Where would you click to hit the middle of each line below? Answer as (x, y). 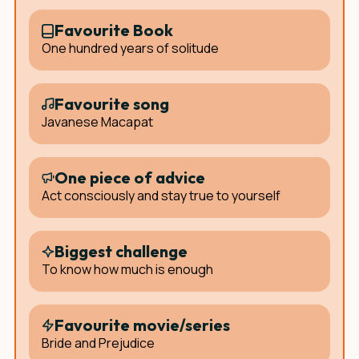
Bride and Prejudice (98, 343)
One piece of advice (130, 177)
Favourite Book (114, 30)
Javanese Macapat (97, 122)
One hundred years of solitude (130, 48)
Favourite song (112, 104)
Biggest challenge (121, 251)
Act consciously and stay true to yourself (161, 196)
